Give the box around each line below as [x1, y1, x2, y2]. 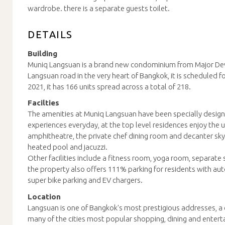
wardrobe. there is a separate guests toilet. [28, 4, 170, 13]
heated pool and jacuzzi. [28, 143, 107, 151]
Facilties [28, 98, 59, 107]
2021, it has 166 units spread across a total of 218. [28, 82, 191, 91]
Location [28, 192, 61, 201]
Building [28, 49, 57, 58]
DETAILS [28, 29, 73, 40]
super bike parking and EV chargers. [28, 176, 143, 184]
